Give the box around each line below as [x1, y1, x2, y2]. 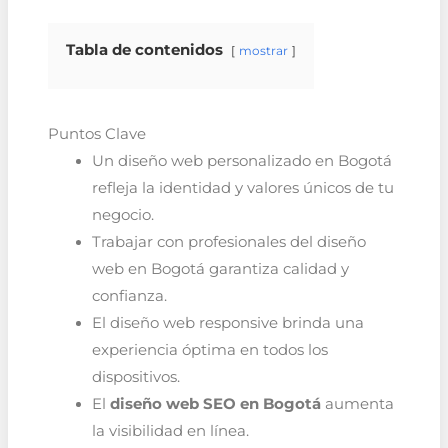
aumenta [320, 395, 394, 414]
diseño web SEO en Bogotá [109, 395, 321, 414]
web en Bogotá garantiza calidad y [91, 260, 349, 279]
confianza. [91, 287, 167, 306]
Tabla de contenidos [65, 41, 223, 60]
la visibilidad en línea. [91, 422, 249, 441]
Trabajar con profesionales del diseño [91, 233, 366, 252]
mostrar [238, 44, 288, 59]
